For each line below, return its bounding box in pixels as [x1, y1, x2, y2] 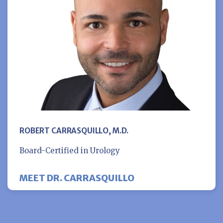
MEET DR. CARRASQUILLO [19, 172, 134, 184]
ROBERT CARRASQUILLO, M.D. [19, 125, 129, 135]
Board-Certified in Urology [19, 145, 120, 155]
